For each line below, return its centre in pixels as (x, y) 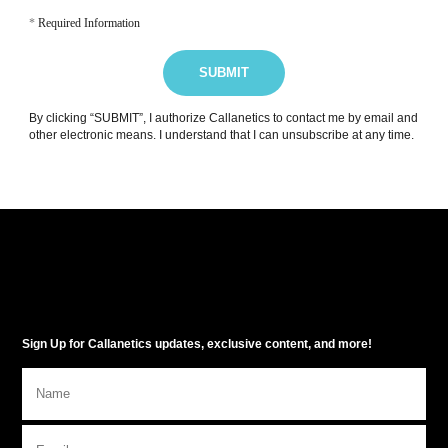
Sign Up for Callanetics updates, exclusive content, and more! (196, 344)
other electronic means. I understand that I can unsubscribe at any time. (221, 135)
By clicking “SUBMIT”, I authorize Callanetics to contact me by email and (223, 118)
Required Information (87, 23)
